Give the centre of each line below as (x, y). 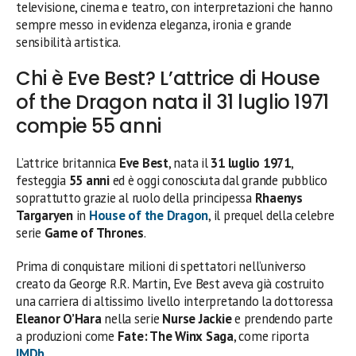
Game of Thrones (94, 232)
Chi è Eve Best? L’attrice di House (168, 78)
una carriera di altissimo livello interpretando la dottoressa (174, 301)
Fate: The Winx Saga (175, 336)
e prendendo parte (282, 318)
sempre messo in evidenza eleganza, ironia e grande (154, 24)
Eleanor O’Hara (59, 318)
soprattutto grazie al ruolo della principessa (135, 197)
